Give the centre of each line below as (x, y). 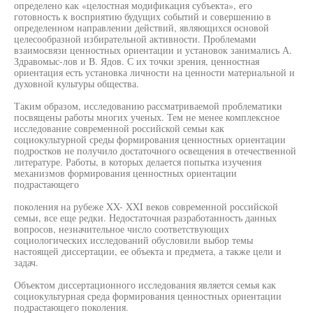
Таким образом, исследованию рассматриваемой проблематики (148, 106)
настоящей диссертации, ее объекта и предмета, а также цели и (148, 251)
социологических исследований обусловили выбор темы (133, 240)
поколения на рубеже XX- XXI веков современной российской (146, 206)
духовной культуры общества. (77, 83)
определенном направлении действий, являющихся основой (141, 28)
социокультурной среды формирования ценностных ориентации (150, 139)
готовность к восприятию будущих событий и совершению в (143, 16)
